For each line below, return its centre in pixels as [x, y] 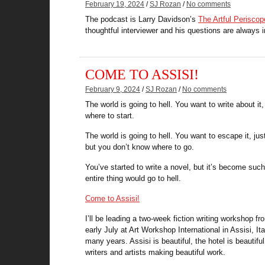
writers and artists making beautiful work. [155, 253]
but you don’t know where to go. [140, 147]
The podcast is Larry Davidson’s [142, 20]
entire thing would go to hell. [133, 179]
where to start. [110, 116]
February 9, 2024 [113, 90]
